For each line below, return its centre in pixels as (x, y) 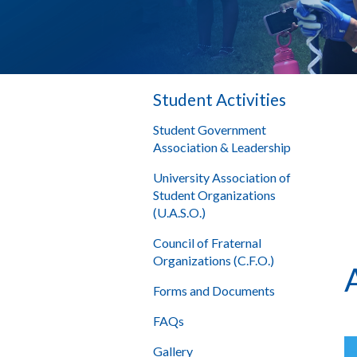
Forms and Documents (214, 290)
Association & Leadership (222, 147)
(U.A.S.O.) (179, 212)
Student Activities (220, 99)
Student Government (210, 129)
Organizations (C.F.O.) (214, 260)
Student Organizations (214, 194)
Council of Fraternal (207, 242)
